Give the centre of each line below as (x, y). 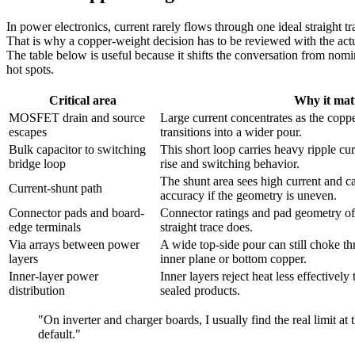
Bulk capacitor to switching (77, 150)
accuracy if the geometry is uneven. (248, 196)
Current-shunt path (55, 189)
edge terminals (45, 227)
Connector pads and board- (76, 213)
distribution (37, 291)
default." (59, 334)
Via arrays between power (74, 245)
